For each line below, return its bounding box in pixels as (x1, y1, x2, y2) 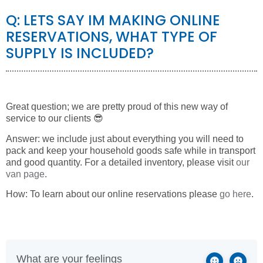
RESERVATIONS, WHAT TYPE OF (6, 27, 217, 47)
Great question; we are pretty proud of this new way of (6, 102, 228, 112)
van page (6, 168, 45, 179)
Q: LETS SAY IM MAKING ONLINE (6, 11, 220, 31)
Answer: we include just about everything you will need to (6, 133, 244, 144)
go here (220, 188, 251, 199)
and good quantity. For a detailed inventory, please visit (6, 157, 236, 167)
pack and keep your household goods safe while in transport (6, 145, 255, 156)
